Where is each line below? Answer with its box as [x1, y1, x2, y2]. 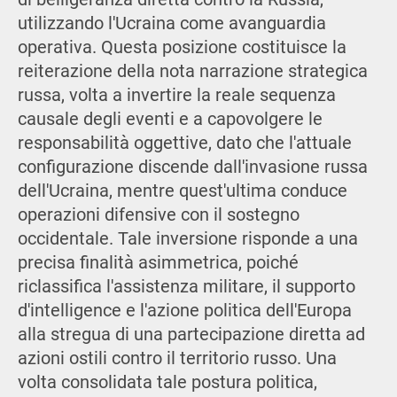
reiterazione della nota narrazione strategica [17, 60, 368, 82]
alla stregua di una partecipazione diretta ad [17, 323, 365, 345]
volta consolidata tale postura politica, [17, 371, 317, 393]
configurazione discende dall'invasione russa [17, 156, 368, 177]
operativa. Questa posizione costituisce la [17, 36, 346, 58]
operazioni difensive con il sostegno [17, 204, 300, 225]
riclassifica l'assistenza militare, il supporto [17, 276, 355, 297]
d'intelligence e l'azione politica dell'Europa [17, 300, 352, 321]
